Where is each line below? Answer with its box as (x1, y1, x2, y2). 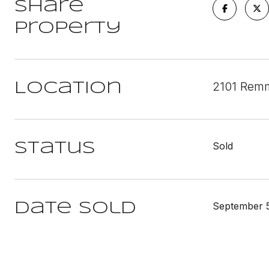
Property (14, 20, 121, 37)
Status (14, 141, 95, 157)
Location (14, 80, 122, 97)
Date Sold (14, 201, 136, 217)
